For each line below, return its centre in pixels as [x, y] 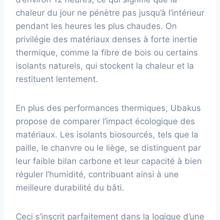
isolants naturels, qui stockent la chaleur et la [105, 66]
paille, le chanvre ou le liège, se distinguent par [108, 148]
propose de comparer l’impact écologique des [105, 121]
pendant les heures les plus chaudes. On [96, 26]
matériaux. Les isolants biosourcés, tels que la [107, 134]
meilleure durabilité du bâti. [70, 187]
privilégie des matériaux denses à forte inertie [107, 39]
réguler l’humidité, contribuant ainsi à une [97, 174]
